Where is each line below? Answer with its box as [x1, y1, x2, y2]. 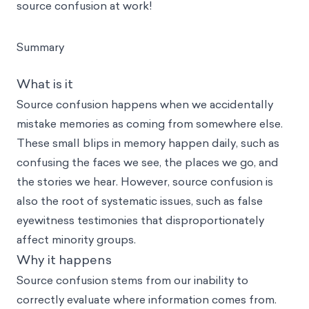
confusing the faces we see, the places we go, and [17, 154, 279, 170]
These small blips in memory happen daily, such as [17, 135, 279, 150]
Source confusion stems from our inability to [17, 272, 248, 288]
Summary [17, 39, 64, 54]
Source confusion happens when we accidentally [17, 97, 273, 112]
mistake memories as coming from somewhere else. [17, 116, 283, 131]
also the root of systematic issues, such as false [17, 193, 263, 208]
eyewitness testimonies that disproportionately [17, 212, 264, 228]
